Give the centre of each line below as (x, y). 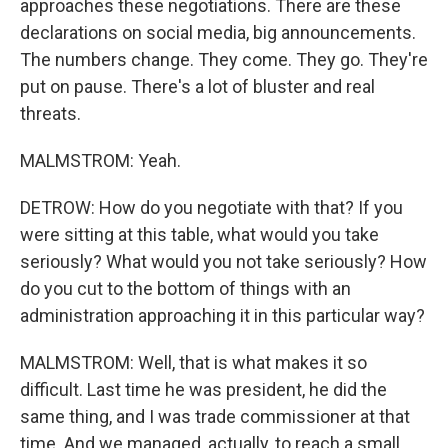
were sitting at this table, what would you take (199, 234)
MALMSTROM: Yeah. (100, 160)
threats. (50, 113)
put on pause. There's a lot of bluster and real (197, 86)
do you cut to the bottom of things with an (185, 288)
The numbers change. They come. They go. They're (224, 59)
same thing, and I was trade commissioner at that (215, 416)
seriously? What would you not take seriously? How (223, 261)
